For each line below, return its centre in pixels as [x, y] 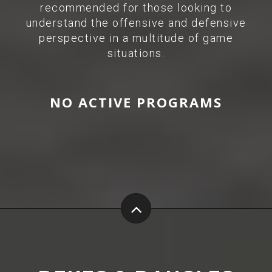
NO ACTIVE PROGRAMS [136, 102]
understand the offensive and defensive [136, 23]
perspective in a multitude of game [136, 38]
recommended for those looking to [136, 8]
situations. [136, 53]
